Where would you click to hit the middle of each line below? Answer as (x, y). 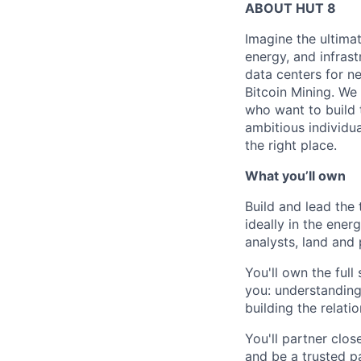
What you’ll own (295, 176)
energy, (267, 56)
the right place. (291, 145)
